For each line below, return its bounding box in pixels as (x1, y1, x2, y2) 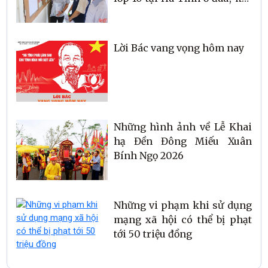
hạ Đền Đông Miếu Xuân (113, 135, 252, 147)
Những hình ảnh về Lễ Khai (113, 120, 252, 133)
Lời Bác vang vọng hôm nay (113, 42, 244, 54)
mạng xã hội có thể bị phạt (113, 214, 252, 226)
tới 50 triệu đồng (113, 228, 192, 240)
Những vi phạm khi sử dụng (113, 199, 252, 212)
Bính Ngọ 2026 (113, 149, 184, 162)
